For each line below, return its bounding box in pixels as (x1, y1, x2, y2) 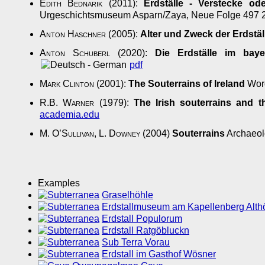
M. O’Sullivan (40, 128, 95, 139)
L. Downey (99, 128, 141, 139)
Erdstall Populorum (102, 214, 182, 224)
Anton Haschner (40, 29, 106, 40)
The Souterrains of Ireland (128, 79, 245, 89)
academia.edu (40, 109, 100, 120)
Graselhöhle (102, 190, 153, 201)
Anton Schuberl (40, 48, 111, 59)
